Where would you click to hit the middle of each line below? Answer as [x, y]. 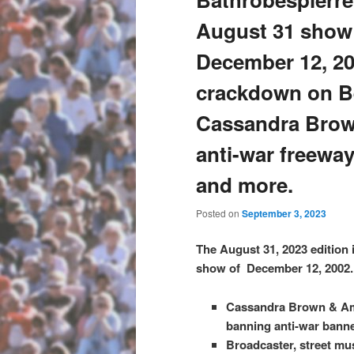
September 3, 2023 [284, 213]
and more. [245, 185]
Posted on [219, 213]
